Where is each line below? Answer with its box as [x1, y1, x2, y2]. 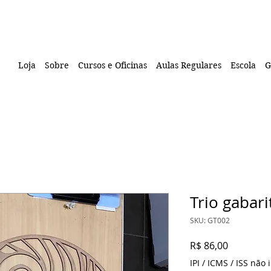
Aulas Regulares [155, 59, 221, 71]
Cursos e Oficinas [77, 59, 147, 71]
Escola [230, 59, 256, 71]
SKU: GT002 [190, 215, 230, 225]
